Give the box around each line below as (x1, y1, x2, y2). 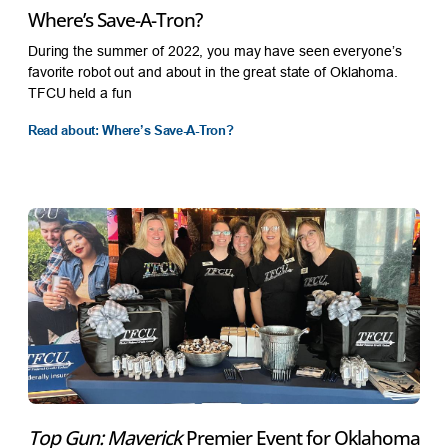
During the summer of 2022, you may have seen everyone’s (27, 42, 402, 59)
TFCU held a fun (27, 84, 132, 101)
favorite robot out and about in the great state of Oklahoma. (27, 63, 398, 80)
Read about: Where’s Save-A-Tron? (27, 121, 234, 138)
